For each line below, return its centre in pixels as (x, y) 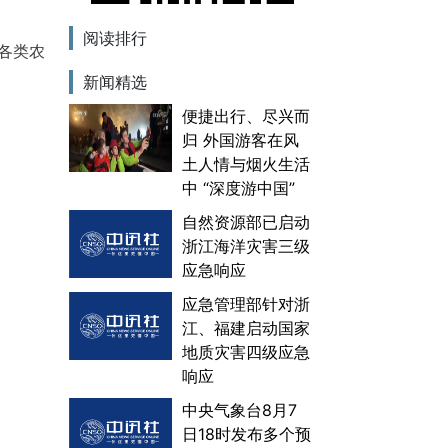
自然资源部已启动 (245, 221)
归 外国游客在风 (240, 139)
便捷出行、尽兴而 (245, 115)
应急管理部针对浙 (245, 303)
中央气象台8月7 (239, 409)
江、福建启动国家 (245, 327)
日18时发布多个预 (246, 433)
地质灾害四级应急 (245, 351)
